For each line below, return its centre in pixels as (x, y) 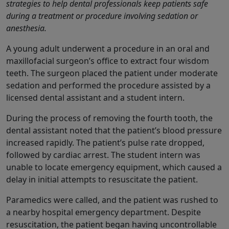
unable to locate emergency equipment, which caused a (114, 167)
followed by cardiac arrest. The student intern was (103, 155)
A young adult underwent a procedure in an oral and (108, 49)
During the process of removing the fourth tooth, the (109, 118)
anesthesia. (26, 28)
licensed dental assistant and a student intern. (95, 98)
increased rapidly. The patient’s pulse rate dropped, (105, 143)
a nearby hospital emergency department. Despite (104, 212)
